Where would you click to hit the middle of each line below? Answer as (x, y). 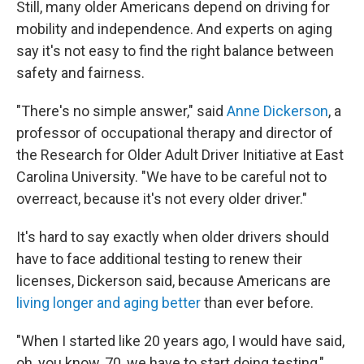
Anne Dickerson (277, 111)
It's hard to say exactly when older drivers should (173, 237)
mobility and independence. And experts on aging (174, 29)
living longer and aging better (108, 303)
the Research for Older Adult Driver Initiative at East (180, 155)
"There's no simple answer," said (121, 111)
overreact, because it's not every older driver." (162, 199)
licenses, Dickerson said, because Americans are (173, 281)
